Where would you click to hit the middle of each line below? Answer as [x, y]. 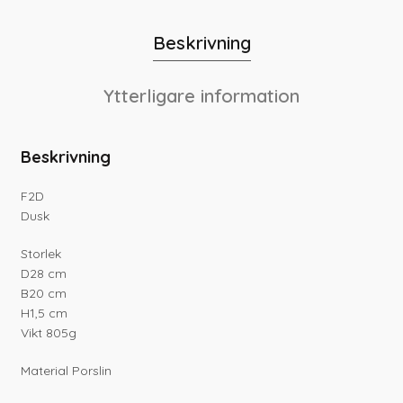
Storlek [41, 254]
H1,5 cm [45, 313]
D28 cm [44, 274]
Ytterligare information [201, 96]
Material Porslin [67, 371]
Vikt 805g [49, 333]
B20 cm [44, 294]
